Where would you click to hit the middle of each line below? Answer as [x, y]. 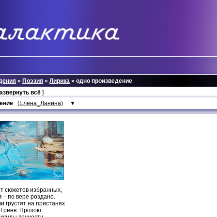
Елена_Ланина [40, 103]
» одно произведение [101, 81]
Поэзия [33, 81]
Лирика [60, 81]
